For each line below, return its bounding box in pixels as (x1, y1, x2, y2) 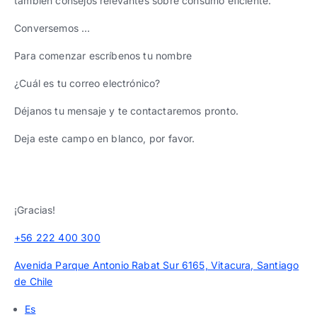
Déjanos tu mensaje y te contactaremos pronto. (14, 105, 239, 117)
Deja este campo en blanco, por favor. (14, 132, 195, 144)
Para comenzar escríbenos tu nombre (14, 50, 192, 62)
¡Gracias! (14, 204, 56, 216)
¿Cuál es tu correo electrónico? (14, 77, 161, 89)
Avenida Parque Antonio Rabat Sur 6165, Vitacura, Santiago (14, 259, 299, 271)
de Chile (14, 275, 53, 287)
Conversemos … (14, 22, 91, 34)
